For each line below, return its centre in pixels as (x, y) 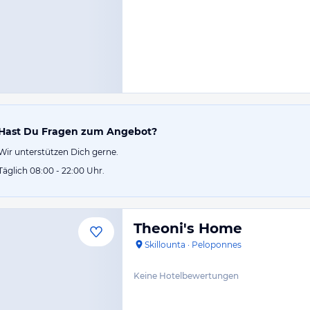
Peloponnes (217, 245)
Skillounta (165, 245)
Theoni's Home (188, 228)
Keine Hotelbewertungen (186, 276)
